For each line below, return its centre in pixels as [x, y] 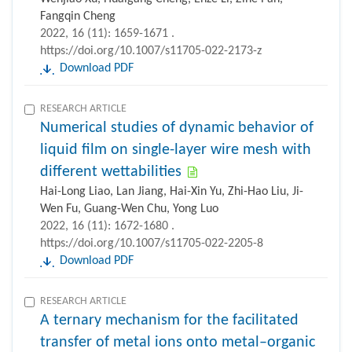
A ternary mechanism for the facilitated [169, 321]
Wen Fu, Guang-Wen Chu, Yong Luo [129, 209]
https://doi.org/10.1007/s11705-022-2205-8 [152, 244]
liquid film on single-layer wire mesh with [176, 150]
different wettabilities [111, 172]
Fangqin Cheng [78, 17]
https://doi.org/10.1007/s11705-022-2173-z [151, 51]
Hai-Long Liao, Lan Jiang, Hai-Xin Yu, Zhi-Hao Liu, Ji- [172, 192]
